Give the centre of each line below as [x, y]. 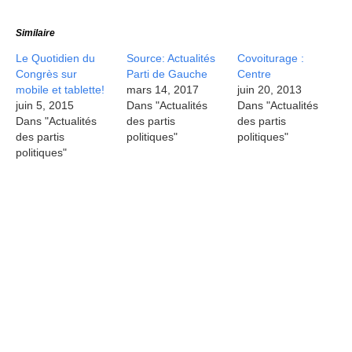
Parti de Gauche [167, 74]
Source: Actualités [171, 58]
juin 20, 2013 [270, 90]
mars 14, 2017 [163, 90]
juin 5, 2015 [45, 105]
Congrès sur [46, 74]
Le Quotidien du [55, 58]
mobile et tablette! [60, 90]
